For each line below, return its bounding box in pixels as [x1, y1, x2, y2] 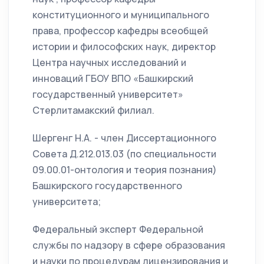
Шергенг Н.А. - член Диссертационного [32, 131, 216, 145]
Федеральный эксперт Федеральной [32, 223, 203, 236]
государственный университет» [32, 88, 183, 101]
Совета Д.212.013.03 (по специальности [32, 147, 216, 161]
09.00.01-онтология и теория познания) [32, 163, 217, 177]
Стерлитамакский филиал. [32, 104, 154, 117]
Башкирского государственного [32, 179, 182, 193]
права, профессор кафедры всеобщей [32, 24, 208, 38]
